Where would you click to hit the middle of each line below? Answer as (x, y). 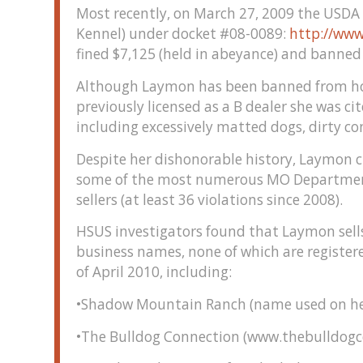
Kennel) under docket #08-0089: (183, 34)
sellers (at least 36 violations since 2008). (209, 199)
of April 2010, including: (154, 272)
